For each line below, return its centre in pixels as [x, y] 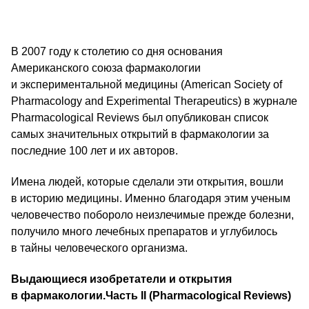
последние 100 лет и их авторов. [94, 151]
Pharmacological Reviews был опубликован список [140, 118]
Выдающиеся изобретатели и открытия [121, 279]
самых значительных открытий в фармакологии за [140, 134]
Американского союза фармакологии [106, 68]
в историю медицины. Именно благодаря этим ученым [151, 198]
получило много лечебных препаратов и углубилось [144, 231]
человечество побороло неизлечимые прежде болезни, [152, 215]
